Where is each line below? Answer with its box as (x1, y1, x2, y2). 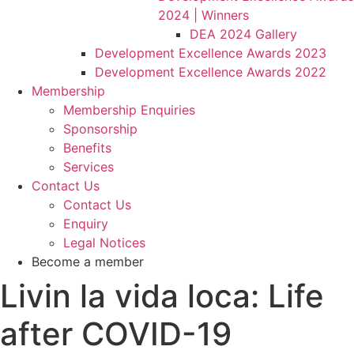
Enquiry (63, 216, 108, 232)
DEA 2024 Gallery (190, 26, 297, 42)
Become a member (32, 254, 144, 269)
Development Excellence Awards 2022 (95, 64, 326, 80)
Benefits (63, 140, 111, 156)
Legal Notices (63, 235, 145, 250)
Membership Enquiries (63, 102, 195, 118)
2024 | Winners (158, 7, 249, 23)
